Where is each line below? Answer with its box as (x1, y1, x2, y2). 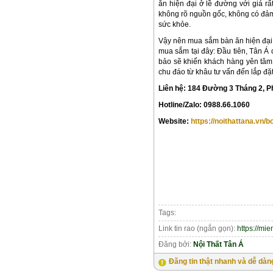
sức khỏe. (158, 19, 191, 29)
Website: (158, 116, 191, 126)
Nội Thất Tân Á (193, 239, 244, 249)
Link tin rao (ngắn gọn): (158, 224, 237, 233)
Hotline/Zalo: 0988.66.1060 (158, 100, 250, 109)
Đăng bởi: (158, 239, 193, 249)
